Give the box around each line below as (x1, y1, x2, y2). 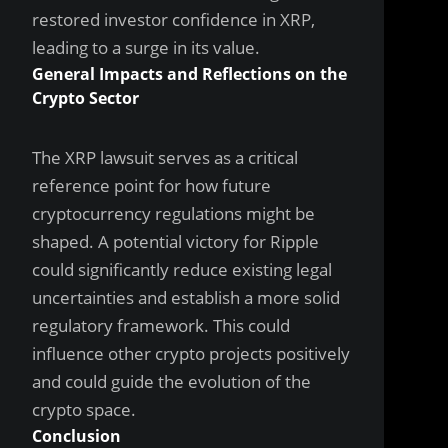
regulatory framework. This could (32, 314, 290, 337)
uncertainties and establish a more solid (32, 286, 340, 309)
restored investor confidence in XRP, (32, 8, 315, 31)
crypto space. (32, 398, 136, 421)
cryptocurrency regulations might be (32, 202, 315, 225)
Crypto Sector (32, 87, 139, 109)
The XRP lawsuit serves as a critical (32, 146, 298, 169)
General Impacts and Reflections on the (32, 63, 347, 85)
